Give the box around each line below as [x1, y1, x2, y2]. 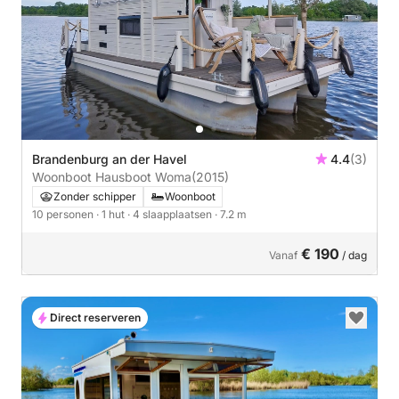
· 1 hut [96, 207, 127, 221]
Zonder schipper [53, 189, 136, 203]
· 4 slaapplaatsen [127, 207, 215, 221]
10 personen [32, 207, 96, 221]
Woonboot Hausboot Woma [32, 168, 191, 184]
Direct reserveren [50, 310, 141, 324]
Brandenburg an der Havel [32, 151, 187, 167]
